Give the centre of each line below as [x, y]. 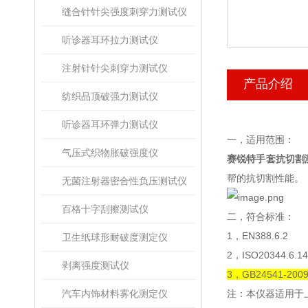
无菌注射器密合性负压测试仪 [124, 181]
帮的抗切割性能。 [265, 178]
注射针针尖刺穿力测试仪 [115, 68]
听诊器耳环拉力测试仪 [110, 40]
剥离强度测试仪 [96, 265]
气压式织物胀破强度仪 [110, 153]
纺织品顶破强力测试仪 [110, 96]
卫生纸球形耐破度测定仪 [115, 237]
